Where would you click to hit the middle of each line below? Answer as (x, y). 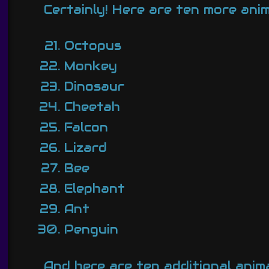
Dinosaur (94, 87)
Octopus (92, 46)
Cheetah (92, 107)
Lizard (85, 148)
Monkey (90, 66)
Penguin (91, 230)
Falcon (86, 128)
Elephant (94, 189)
